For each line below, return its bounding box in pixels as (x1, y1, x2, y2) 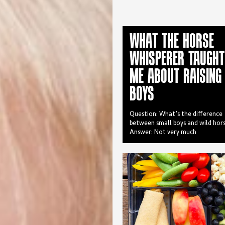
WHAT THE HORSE (130, 30, 214, 52)
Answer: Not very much (130, 129, 196, 136)
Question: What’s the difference (130, 111, 222, 118)
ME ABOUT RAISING (130, 65, 221, 87)
